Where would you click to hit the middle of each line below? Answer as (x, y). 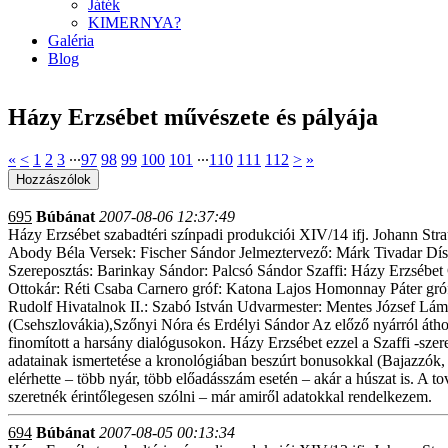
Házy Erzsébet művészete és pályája (193, 117)
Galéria (71, 41)
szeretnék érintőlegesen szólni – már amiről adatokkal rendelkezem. (220, 396)
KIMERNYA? (134, 23)
